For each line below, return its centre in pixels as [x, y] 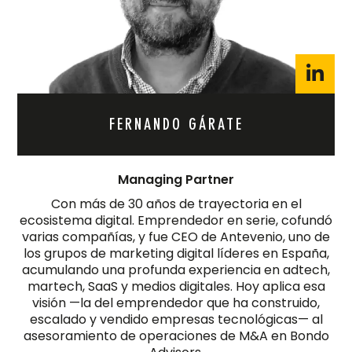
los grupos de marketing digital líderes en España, [176, 253]
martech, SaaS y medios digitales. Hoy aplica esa [176, 286]
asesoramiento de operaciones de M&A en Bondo [176, 335]
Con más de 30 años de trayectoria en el [176, 203]
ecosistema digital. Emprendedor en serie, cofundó [176, 220]
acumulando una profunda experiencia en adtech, [176, 269]
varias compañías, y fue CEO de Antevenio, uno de [176, 236]
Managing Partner [176, 179]
